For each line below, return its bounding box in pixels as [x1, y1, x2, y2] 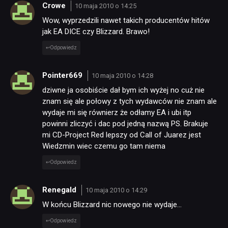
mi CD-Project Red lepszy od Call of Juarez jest [42, 130, 201, 140]
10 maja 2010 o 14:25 [74, 2, 136, 10]
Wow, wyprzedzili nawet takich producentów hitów [42, 16, 210, 25]
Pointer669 [42, 70, 84, 80]
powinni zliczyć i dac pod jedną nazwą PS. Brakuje [42, 119, 208, 129]
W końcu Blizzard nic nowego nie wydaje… [42, 200, 182, 210]
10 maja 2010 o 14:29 [85, 186, 147, 194]
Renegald [42, 185, 78, 194]
